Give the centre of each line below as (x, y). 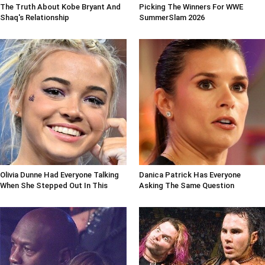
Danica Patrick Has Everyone (190, 175)
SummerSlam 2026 (172, 17)
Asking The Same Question (186, 185)
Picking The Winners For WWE (191, 7)
